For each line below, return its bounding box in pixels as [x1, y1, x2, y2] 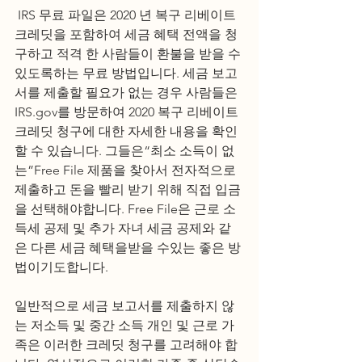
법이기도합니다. [15, 259, 112, 275]
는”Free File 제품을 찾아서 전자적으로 [15, 162, 239, 178]
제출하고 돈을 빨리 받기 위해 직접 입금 [15, 182, 241, 197]
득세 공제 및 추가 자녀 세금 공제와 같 [15, 221, 231, 236]
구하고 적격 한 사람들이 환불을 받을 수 [15, 46, 244, 61]
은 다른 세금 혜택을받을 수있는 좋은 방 [15, 240, 241, 255]
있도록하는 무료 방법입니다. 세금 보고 [15, 65, 238, 81]
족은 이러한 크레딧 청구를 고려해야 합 [15, 337, 238, 352]
